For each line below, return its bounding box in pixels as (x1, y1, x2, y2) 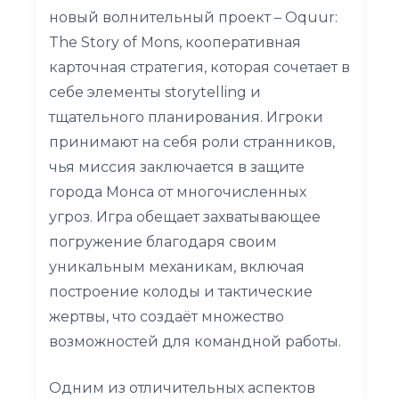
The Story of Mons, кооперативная (49, 33, 301, 51)
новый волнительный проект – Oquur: (49, 8, 338, 26)
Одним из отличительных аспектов (49, 379, 315, 396)
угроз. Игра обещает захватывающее (49, 208, 321, 225)
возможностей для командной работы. (49, 332, 341, 350)
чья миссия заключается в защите (49, 158, 305, 175)
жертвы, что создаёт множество (49, 307, 284, 325)
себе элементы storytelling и (49, 83, 261, 101)
